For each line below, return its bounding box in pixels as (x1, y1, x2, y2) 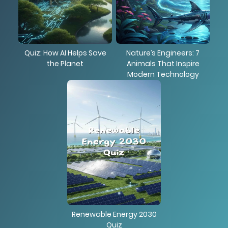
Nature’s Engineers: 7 (126, 48, 199, 58)
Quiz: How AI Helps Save (24, 48, 106, 58)
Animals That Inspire (126, 59, 199, 69)
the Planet (47, 59, 83, 69)
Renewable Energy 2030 (71, 209, 157, 219)
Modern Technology (127, 69, 199, 79)
